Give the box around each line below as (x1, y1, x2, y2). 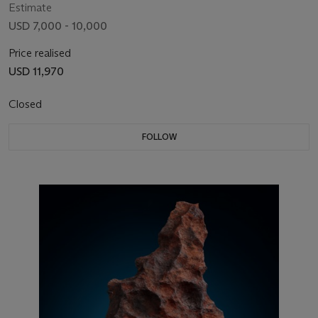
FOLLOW (141, 131, 177, 142)
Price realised (9, 45, 71, 60)
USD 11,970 (9, 64, 64, 78)
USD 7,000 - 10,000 (9, 18, 107, 33)
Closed (9, 97, 45, 111)
